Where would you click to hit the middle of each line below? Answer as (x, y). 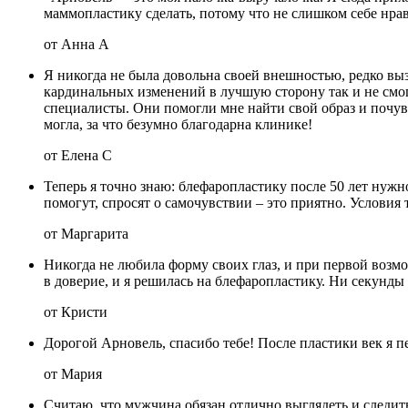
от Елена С (78, 155)
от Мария (73, 373)
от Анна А (76, 44)
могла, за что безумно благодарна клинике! (178, 124)
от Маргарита (86, 233)
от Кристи (76, 311)
